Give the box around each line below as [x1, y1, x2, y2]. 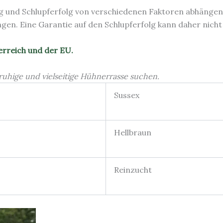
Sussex [114, 90, 139, 100]
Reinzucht [114, 164, 152, 175]
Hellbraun [114, 127, 151, 137]
